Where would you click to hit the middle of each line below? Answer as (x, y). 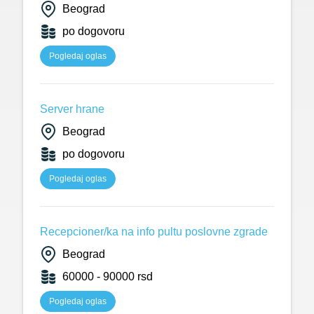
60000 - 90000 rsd (108, 277)
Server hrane (72, 109)
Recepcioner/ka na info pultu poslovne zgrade (154, 232)
